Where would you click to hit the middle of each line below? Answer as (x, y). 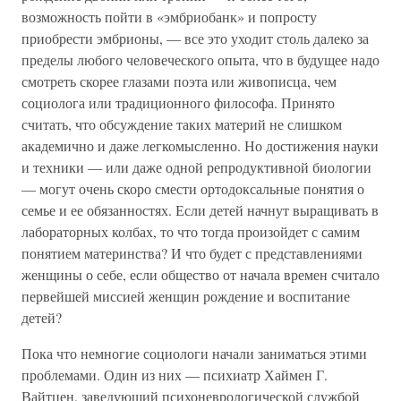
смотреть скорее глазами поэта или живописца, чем (179, 81)
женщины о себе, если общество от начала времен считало (200, 274)
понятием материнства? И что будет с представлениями (192, 253)
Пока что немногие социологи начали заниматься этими (194, 353)
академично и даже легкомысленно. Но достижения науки (200, 145)
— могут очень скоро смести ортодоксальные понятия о (193, 188)
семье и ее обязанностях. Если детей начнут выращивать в (200, 210)
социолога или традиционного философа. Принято (178, 102)
